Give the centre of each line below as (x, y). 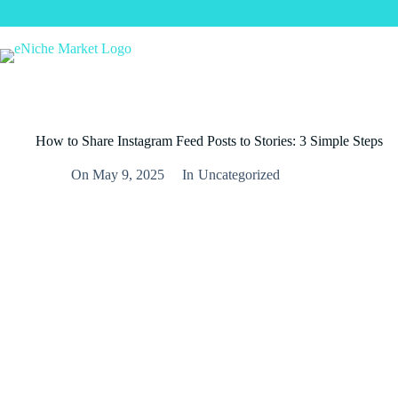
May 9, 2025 (129, 175)
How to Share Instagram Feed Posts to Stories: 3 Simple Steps (209, 141)
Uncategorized (239, 175)
